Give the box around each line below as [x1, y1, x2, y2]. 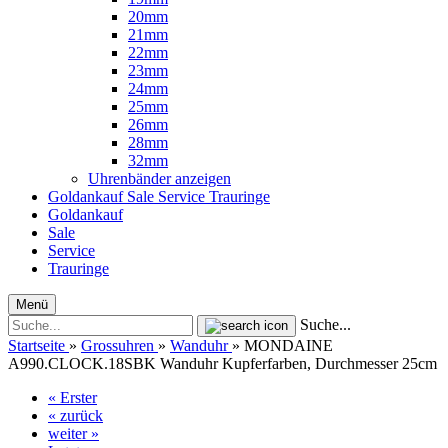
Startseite [8, 337, 65, 354]
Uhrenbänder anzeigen [88, 170, 231, 187]
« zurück [48, 407, 103, 424]
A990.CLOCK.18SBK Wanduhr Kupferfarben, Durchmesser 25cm [8, 355, 437, 372]
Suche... [300, 316, 351, 333]
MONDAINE [244, 337, 333, 354]
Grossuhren [81, 337, 154, 354]
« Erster [48, 389, 97, 406]
